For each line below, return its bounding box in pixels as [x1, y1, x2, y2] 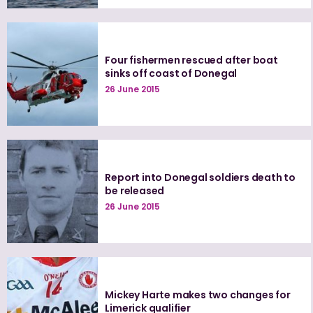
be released [105, 183, 165, 198]
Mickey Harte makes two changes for [105, 287, 291, 302]
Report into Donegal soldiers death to [105, 170, 296, 184]
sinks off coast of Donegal [105, 66, 238, 80]
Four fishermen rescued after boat [105, 52, 278, 67]
